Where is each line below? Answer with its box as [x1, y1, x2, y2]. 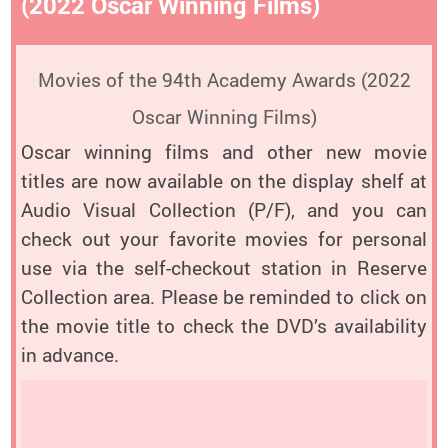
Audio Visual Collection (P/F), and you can [21, 197, 427, 224]
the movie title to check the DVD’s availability [21, 313, 427, 340]
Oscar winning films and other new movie [21, 139, 427, 166]
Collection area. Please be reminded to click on [21, 284, 427, 311]
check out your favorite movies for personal [21, 226, 427, 253]
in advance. [21, 342, 119, 369]
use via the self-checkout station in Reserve [21, 255, 427, 282]
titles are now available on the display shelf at [21, 168, 427, 195]
